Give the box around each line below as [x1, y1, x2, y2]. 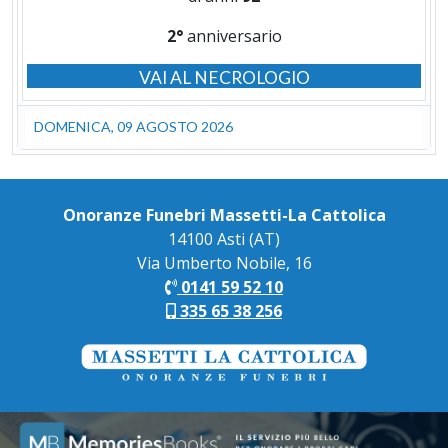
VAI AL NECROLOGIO [138, 67, 310, 89]
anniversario [182, 25, 282, 48]
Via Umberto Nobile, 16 [136, 251, 312, 274]
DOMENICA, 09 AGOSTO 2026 [34, 118, 233, 136]
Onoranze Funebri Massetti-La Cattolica [62, 203, 386, 226]
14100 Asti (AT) [168, 227, 280, 250]
